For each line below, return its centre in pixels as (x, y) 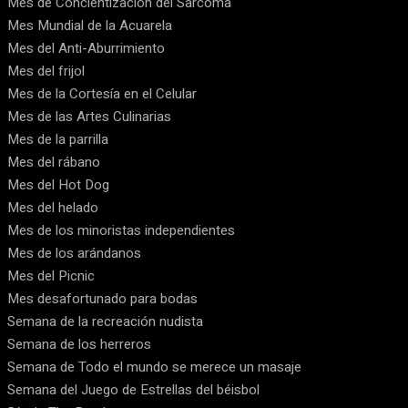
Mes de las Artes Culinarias (89, 117)
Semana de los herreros (79, 344)
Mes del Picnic (51, 276)
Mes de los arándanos (74, 253)
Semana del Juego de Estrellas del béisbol (133, 390)
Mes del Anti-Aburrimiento (86, 48)
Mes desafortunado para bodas (102, 299)
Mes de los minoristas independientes (121, 230)
